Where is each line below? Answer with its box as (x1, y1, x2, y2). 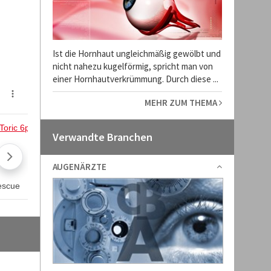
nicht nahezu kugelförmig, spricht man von (52, 60, 213, 72)
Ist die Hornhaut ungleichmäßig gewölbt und (52, 48, 221, 59)
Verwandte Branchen (52, 130, 152, 144)
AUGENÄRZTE (52, 161, 106, 172)
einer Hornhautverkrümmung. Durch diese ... (52, 73, 218, 85)
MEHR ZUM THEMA (144, 97, 219, 108)
